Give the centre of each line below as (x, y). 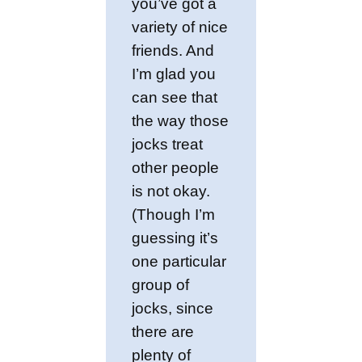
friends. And (173, 51)
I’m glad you (174, 74)
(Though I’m (174, 215)
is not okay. (171, 191)
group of (161, 285)
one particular (179, 261)
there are (163, 332)
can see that (175, 97)
